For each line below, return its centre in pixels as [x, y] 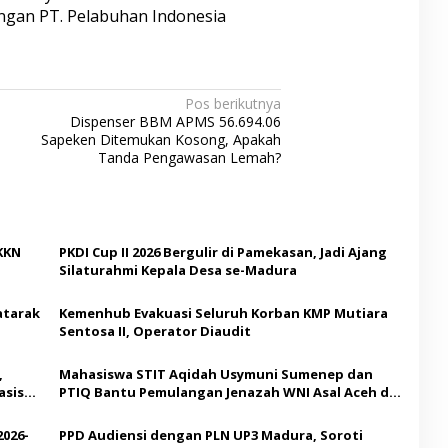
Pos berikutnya [233, 103]
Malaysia [87, 409]
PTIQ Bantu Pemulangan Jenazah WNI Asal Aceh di [225, 391]
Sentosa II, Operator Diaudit [154, 330]
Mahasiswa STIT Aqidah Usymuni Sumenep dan [215, 373]
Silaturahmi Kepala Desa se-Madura [177, 269]
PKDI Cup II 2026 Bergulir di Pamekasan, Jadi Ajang [222, 251]
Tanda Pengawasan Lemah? [190, 157]
